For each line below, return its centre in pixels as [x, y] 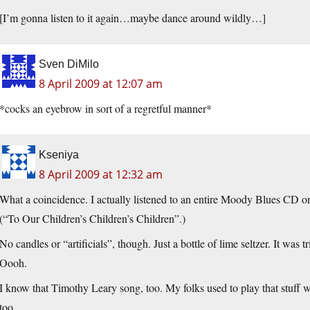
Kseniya [59, 155]
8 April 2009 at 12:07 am [101, 84]
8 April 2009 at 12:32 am [101, 175]
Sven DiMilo [69, 64]
